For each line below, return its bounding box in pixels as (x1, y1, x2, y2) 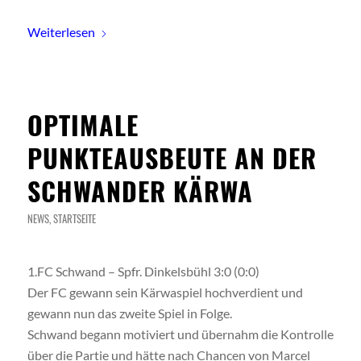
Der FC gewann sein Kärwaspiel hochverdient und (27, 284, 303, 300)
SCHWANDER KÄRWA (27, 172, 253, 210)
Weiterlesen (27, 23, 95, 39)
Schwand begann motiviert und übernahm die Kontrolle (27, 326, 334, 342)
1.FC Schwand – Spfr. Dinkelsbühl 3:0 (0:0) (27, 263, 259, 279)
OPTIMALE (27, 106, 139, 144)
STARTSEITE (52, 211, 96, 227)
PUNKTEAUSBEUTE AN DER (27, 139, 317, 177)
